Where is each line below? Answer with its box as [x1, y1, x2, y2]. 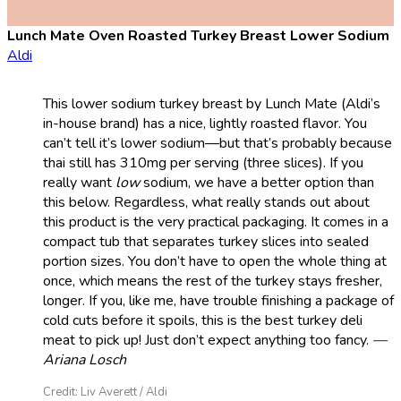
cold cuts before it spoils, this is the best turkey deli [43, 310, 363, 330]
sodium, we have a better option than [143, 172, 374, 192]
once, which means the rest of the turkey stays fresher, [43, 270, 382, 291]
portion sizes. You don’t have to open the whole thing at [43, 251, 387, 271]
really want [43, 172, 115, 192]
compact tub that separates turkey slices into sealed [43, 231, 369, 252]
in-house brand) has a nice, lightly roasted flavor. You [43, 113, 367, 133]
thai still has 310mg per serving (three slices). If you [43, 152, 363, 173]
